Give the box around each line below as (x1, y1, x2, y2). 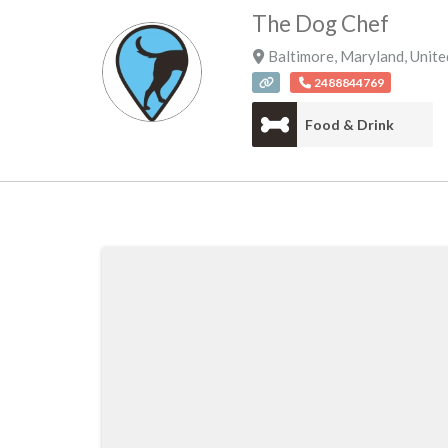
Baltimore (267, 47, 334, 65)
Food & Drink (305, 115, 395, 133)
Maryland (339, 47, 404, 65)
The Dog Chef (252, 10, 389, 37)
